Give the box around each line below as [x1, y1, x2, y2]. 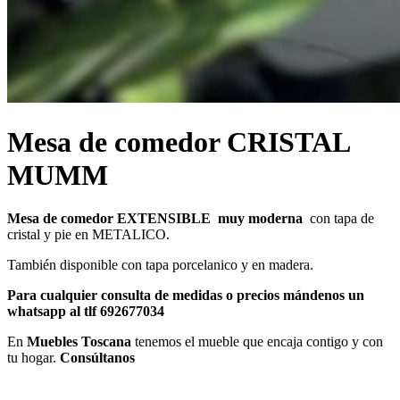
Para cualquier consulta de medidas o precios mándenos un [7, 287, 364, 304]
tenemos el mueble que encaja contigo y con [131, 334, 383, 350]
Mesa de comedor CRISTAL [7, 125, 349, 158]
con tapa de [306, 211, 374, 227]
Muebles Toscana [27, 334, 131, 350]
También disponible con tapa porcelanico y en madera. [7, 257, 313, 273]
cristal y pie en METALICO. [7, 227, 170, 243]
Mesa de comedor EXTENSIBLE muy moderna [7, 211, 306, 227]
